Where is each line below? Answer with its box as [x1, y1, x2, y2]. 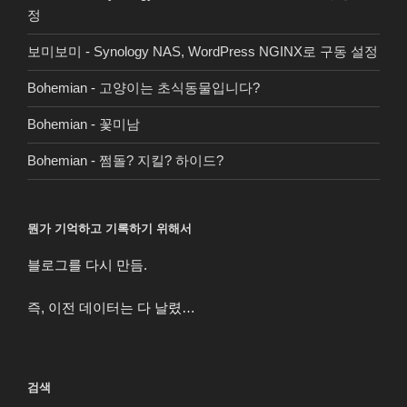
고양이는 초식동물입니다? [99, 80, 260, 96]
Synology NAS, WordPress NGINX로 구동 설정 [94, 44, 378, 60]
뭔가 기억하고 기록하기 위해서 [27, 221, 192, 235]
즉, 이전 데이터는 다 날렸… [27, 299, 195, 315]
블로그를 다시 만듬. [27, 257, 147, 273]
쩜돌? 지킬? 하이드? [99, 153, 223, 169]
